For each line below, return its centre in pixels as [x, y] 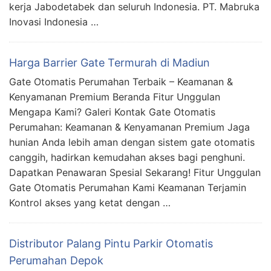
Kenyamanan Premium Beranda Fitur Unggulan [115, 96]
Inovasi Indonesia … [54, 21]
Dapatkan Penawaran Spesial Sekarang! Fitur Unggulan [135, 172]
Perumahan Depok [56, 260]
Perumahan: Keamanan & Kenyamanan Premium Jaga [129, 127]
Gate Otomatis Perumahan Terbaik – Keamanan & [121, 81]
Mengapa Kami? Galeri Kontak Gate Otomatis [112, 112]
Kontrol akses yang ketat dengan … [90, 202]
